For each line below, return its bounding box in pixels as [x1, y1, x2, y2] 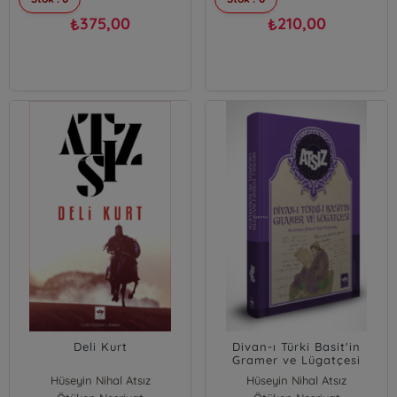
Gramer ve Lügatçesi [232, 353, 362, 367]
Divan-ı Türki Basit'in [232, 339, 362, 354]
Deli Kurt [73, 339, 128, 354]
